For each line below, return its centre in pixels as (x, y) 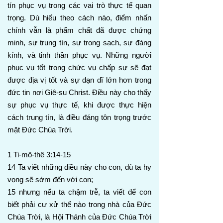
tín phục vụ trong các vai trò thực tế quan (79, 5)
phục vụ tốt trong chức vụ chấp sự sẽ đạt (79, 67)
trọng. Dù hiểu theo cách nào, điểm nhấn (79, 18)
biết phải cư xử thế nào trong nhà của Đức (79, 204)
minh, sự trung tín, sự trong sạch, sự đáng (79, 43)
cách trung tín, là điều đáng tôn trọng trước (79, 117)
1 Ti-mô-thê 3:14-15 (39, 155)
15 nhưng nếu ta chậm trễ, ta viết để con (79, 192)
